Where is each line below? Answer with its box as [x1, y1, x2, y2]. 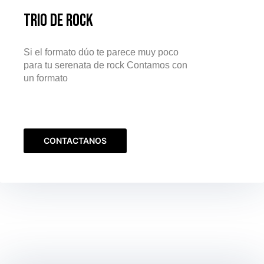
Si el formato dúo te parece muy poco [24, 47, 179, 58]
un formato [24, 73, 87, 84]
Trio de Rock [24, 11, 93, 32]
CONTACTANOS [44, 136, 107, 146]
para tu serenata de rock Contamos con [24, 60, 187, 71]
